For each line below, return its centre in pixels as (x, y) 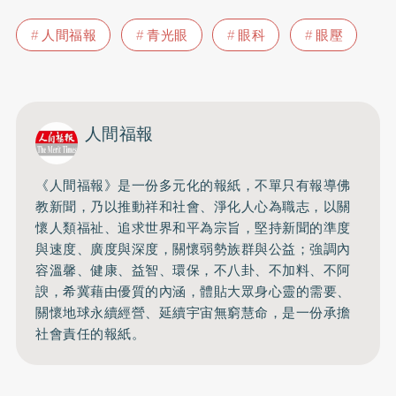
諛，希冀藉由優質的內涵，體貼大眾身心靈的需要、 (193, 292)
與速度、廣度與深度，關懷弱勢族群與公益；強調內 (193, 250)
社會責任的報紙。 (91, 335)
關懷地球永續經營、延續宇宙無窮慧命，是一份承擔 (193, 313)
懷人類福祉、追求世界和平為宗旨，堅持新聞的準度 (193, 228)
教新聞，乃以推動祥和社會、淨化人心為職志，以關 (193, 207)
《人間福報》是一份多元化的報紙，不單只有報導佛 (193, 186)
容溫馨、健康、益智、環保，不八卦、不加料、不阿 (193, 271)
